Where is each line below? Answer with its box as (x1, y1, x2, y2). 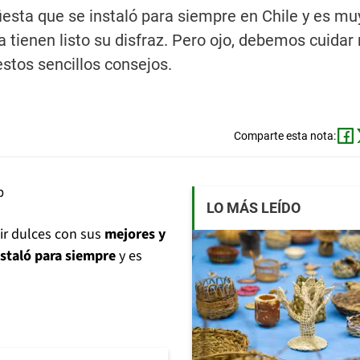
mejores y (104, 224, 166, 245)
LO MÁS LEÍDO (207, 199, 301, 217)
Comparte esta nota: (233, 129, 336, 143)
